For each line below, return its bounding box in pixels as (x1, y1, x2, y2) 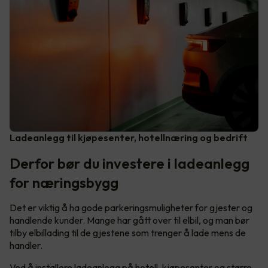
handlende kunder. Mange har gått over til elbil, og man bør (10, 214, 249, 226)
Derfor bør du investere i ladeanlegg (10, 154, 249, 172)
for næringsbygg (10, 173, 118, 191)
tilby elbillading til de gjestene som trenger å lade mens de (10, 226, 246, 239)
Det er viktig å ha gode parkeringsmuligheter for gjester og (10, 201, 252, 214)
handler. (10, 239, 44, 251)
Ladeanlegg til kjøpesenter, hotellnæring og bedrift (10, 131, 248, 144)
